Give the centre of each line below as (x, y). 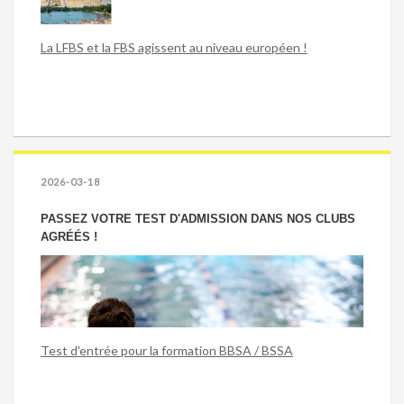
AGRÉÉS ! (69, 237)
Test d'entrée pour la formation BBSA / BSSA (167, 350)
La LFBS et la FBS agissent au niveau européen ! (174, 47)
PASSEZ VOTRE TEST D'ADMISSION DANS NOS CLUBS (198, 219)
